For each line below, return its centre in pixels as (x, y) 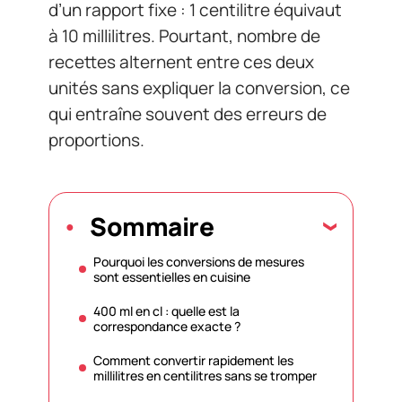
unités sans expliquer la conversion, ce (199, 88)
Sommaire (152, 226)
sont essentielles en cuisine (172, 276)
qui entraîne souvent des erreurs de (188, 114)
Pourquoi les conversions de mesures (199, 261)
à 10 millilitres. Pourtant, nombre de (184, 36)
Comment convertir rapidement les (193, 360)
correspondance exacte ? (167, 326)
